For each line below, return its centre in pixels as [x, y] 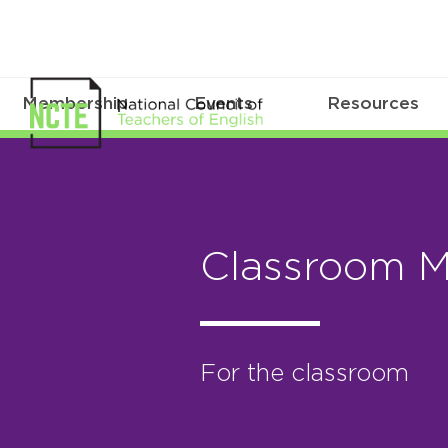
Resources [373, 104]
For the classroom [304, 373]
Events [224, 104]
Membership [74, 104]
